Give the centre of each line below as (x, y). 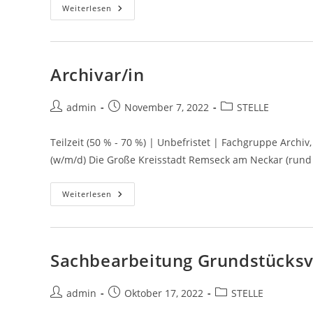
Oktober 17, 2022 (164, 293)
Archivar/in (97, 74)
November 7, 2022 (167, 107)
